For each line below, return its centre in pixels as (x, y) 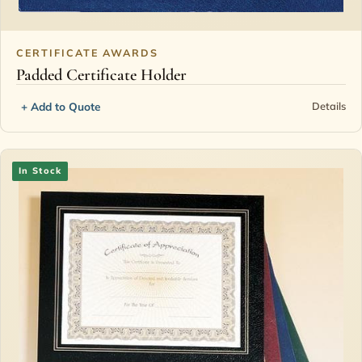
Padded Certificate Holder (102, 74)
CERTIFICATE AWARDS (88, 53)
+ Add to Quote (61, 106)
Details (328, 106)
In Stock (40, 171)
